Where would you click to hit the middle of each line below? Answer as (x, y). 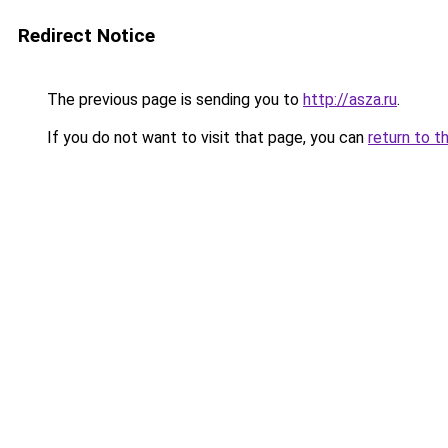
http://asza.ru (350, 99)
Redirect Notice (86, 35)
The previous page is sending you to (173, 99)
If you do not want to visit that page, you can (205, 137)
